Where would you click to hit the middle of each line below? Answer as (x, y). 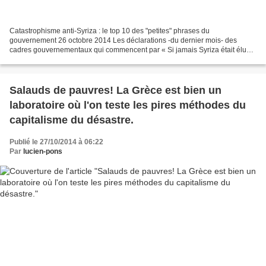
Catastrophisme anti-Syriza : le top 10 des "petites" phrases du (110, 31)
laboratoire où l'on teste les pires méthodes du (128, 105)
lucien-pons (43, 151)
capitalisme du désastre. (72, 120)
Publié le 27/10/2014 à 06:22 (56, 142)
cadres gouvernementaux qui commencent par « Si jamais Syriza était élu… (132, 50)
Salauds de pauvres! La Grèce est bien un (115, 90)
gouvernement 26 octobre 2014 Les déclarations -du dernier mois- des (123, 40)
